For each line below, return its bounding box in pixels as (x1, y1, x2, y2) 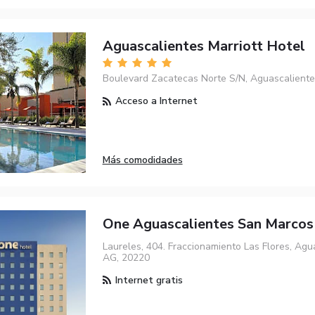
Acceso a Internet (112, 94, 198, 108)
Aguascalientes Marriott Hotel (102, 36, 305, 56)
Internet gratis (112, 273, 183, 287)
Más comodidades (102, 153, 183, 167)
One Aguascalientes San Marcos (102, 214, 314, 234)
